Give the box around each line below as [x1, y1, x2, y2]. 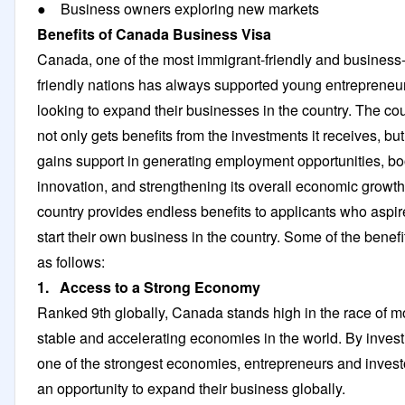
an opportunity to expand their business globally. [37, 377, 345, 399]
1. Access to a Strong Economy [37, 276, 260, 297]
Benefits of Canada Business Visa [37, 23, 282, 44]
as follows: [37, 250, 108, 272]
